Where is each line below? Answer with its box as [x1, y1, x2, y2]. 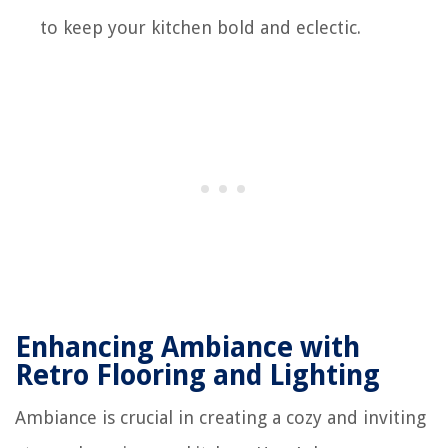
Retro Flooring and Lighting [15, 358, 380, 392]
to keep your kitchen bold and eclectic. [40, 16, 361, 38]
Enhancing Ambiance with [15, 330, 360, 364]
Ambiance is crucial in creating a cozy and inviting [15, 406, 426, 428]
